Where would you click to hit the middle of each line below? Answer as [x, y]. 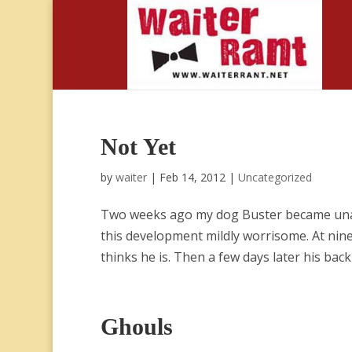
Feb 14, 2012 [192, 177]
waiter [131, 177]
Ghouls [136, 326]
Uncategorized [275, 177]
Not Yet [138, 147]
